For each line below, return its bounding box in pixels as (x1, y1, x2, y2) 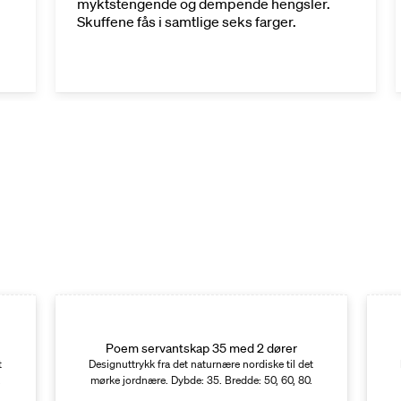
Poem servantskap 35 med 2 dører (105, 340, 297, 357)
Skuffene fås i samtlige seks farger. (76, 13, 296, 31)
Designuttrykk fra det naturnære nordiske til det (89, 356, 314, 372)
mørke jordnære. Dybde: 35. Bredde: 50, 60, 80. (90, 372, 312, 388)
